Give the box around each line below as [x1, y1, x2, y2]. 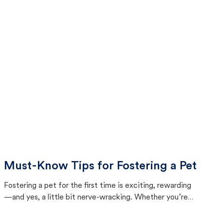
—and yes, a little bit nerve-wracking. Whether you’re [4, 194, 188, 201]
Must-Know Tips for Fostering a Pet [4, 161, 197, 172]
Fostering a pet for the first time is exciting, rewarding [4, 182, 191, 190]
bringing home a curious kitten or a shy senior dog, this [4, 205, 189, 213]
